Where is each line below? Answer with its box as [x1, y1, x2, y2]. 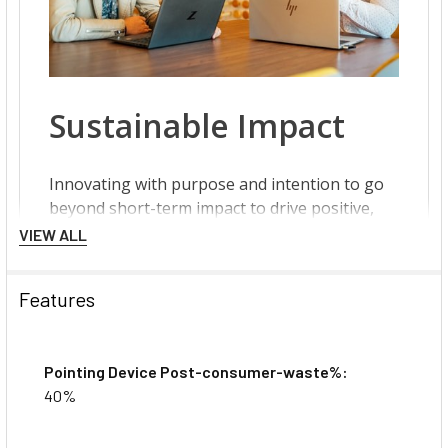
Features [19, 287, 95, 312]
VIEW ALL [19, 225, 87, 245]
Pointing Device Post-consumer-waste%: [44, 362, 348, 382]
